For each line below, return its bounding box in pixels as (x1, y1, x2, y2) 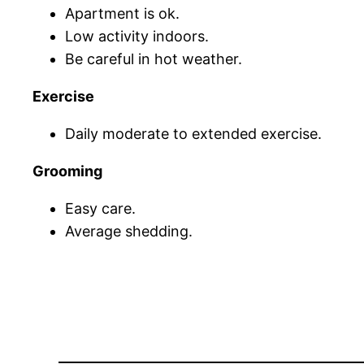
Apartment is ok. (65, 5, 180, 23)
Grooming (32, 162, 102, 180)
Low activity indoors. (65, 28, 209, 45)
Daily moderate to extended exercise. (65, 125, 322, 143)
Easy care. (65, 200, 136, 218)
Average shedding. (65, 223, 193, 240)
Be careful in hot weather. (65, 50, 242, 68)
